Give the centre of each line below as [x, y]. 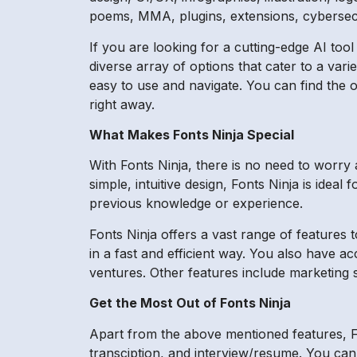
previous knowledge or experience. [196, 204]
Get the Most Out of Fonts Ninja [190, 303]
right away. [122, 104]
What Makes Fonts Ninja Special [192, 134]
